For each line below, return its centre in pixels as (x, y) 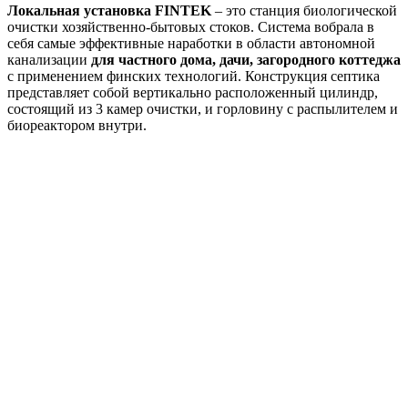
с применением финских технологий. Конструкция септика (194, 76)
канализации (49, 59)
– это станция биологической (304, 10)
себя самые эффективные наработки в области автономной (191, 43)
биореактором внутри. (77, 125)
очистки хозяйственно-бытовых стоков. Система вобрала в (191, 26)
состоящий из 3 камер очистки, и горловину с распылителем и (203, 108)
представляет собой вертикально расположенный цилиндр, (193, 92)
